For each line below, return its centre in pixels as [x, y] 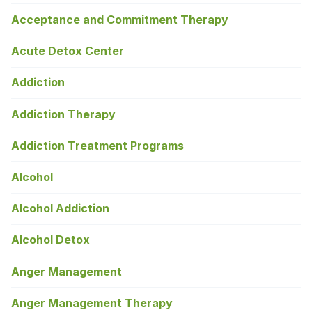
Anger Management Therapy [92, 303]
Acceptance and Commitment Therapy [120, 20]
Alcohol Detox [50, 240]
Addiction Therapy [63, 114]
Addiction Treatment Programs [97, 145]
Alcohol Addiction [60, 209]
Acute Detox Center [68, 51]
